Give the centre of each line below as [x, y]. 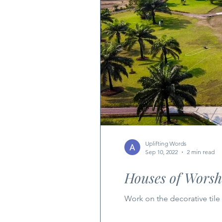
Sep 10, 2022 [162, 152]
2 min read [201, 152]
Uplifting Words [166, 143]
